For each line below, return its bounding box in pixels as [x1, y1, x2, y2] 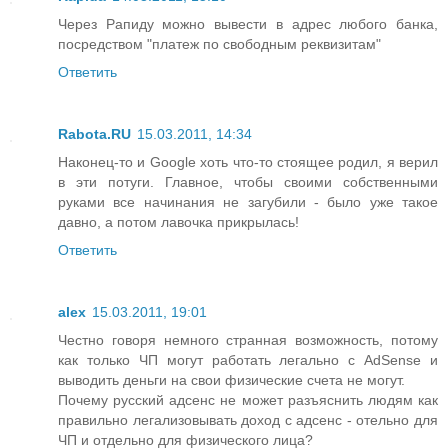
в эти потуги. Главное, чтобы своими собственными [58, 173, 438, 190]
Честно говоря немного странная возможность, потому [58, 331, 438, 348]
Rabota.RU [58, 125, 131, 142]
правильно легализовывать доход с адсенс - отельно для [58, 411, 438, 428]
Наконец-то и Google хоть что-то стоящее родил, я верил [58, 153, 438, 170]
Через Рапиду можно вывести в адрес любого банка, [58, 15, 438, 32]
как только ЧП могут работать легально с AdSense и [58, 351, 438, 368]
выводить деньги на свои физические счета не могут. [58, 371, 405, 388]
